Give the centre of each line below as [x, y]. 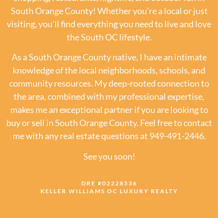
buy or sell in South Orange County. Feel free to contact [109, 123]
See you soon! [109, 156]
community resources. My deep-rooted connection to [109, 83]
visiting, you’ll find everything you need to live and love [109, 24]
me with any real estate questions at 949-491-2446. [109, 136]
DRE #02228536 [109, 183]
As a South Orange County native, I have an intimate [109, 57]
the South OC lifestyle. [109, 37]
